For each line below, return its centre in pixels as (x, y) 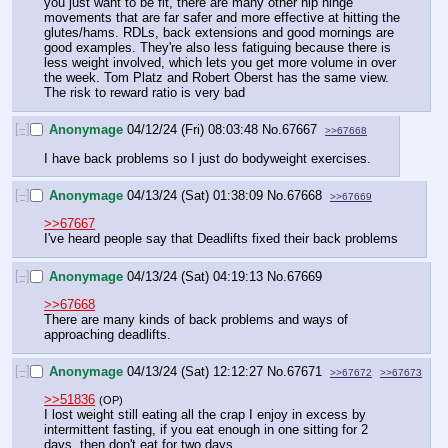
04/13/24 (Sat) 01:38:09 (195, 195)
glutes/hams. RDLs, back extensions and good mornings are (219, 32)
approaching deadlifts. (107, 334)
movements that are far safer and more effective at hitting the (222, 17)
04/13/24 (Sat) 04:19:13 (195, 276)
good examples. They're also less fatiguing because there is (217, 47)
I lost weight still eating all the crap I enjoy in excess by (205, 415)
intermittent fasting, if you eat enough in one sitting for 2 (206, 430)
